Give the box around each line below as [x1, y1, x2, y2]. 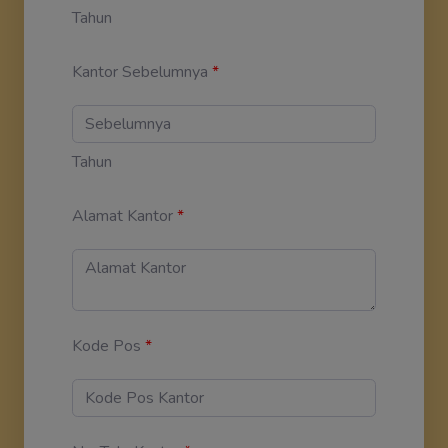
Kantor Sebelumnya [72, 60, 208, 83]
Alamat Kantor [72, 204, 173, 227]
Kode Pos [72, 334, 141, 357]
